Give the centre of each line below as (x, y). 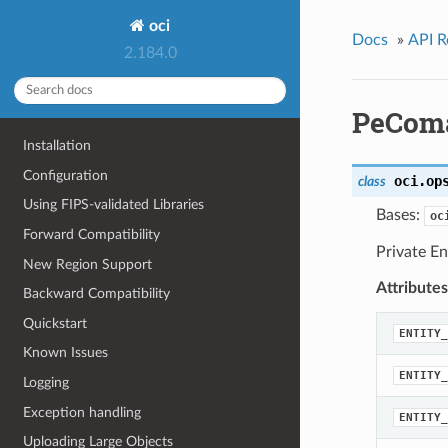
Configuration (66, 175)
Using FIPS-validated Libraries (114, 205)
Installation (57, 146)
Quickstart (55, 323)
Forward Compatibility (92, 234)
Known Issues (66, 353)
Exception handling (82, 412)
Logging (46, 383)
